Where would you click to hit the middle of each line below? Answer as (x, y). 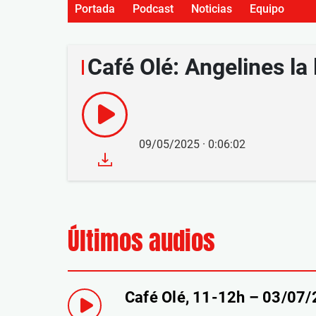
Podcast (153, 9)
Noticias (212, 9)
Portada (95, 9)
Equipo (267, 9)
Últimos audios (141, 241)
